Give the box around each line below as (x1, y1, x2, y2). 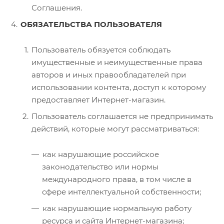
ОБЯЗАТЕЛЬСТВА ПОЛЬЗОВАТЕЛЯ (20, 19, 162, 29)
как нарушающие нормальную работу (42, 203, 191, 213)
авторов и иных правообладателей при (31, 69, 186, 79)
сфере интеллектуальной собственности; (42, 186, 201, 196)
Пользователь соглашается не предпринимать (31, 111, 213, 121)
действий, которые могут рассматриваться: (31, 123, 199, 133)
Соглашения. (31, 2, 82, 12)
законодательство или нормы (42, 161, 158, 171)
